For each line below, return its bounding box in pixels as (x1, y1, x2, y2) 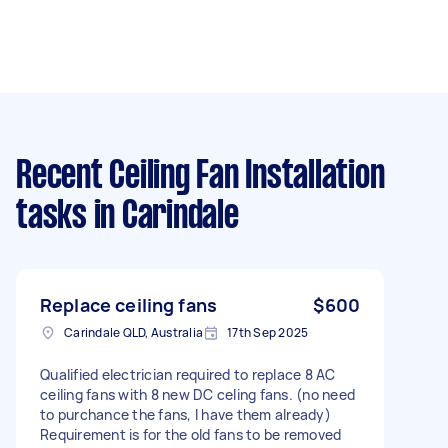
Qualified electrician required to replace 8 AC (40, 364, 336, 384)
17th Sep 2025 (227, 323, 309, 341)
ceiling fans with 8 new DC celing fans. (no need (40, 384, 355, 404)
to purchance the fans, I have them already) (40, 404, 331, 424)
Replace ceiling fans (40, 292, 217, 317)
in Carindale (86, 198, 239, 235)
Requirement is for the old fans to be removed (40, 424, 342, 444)
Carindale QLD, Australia (64, 323, 203, 341)
